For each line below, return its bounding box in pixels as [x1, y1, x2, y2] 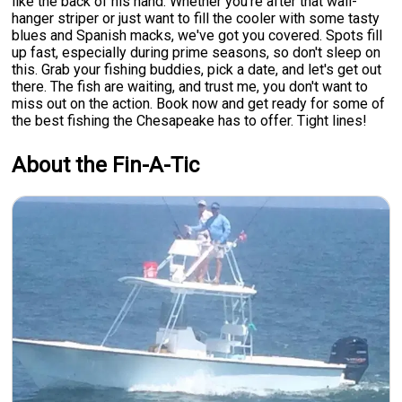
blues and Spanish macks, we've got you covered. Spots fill [12, 26, 383, 44]
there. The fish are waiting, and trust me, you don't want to [12, 77, 369, 95]
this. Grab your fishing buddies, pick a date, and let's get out [12, 60, 382, 78]
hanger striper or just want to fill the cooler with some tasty [12, 9, 380, 27]
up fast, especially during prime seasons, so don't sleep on [12, 43, 381, 61]
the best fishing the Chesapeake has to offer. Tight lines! [12, 111, 368, 129]
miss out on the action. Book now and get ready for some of [12, 94, 386, 112]
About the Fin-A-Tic [12, 152, 200, 178]
